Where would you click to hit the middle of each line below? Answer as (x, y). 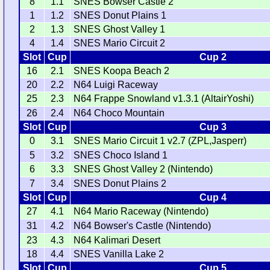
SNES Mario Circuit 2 (120, 43)
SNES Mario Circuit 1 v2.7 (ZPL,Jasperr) (160, 141)
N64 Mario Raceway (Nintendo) (141, 212)
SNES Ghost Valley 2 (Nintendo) (143, 169)
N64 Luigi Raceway (116, 85)
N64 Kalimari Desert (117, 240)
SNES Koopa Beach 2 (122, 71)
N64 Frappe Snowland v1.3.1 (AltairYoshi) (164, 99)
